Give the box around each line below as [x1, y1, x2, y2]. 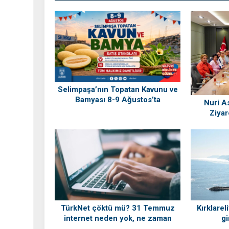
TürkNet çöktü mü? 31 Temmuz [60, 203, 175, 213]
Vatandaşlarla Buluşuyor [74, 105, 162, 115]
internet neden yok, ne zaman [63, 213, 172, 223]
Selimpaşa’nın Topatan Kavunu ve [57, 85, 178, 95]
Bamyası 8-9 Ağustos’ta [75, 95, 161, 105]
